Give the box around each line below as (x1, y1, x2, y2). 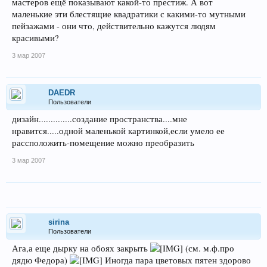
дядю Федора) (12, 254, 70, 266)
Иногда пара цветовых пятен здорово (103, 254, 251, 266)
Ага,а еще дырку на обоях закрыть (12, 243, 150, 254)
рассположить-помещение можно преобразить (12, 137, 194, 148)
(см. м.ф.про (183, 243, 234, 254)
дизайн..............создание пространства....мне (12, 113, 187, 125)
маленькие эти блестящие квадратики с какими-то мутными (12, 8, 246, 20)
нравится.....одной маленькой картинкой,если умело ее (12, 125, 225, 136)
